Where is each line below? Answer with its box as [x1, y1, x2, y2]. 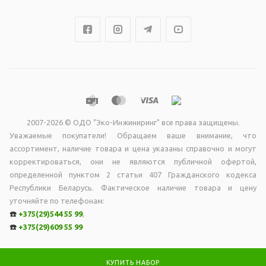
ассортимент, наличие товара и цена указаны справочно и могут [9, 144, 256, 153]
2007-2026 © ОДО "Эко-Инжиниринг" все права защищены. [26, 118, 240, 126]
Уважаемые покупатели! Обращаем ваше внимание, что [9, 131, 256, 140]
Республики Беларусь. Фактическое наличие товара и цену [9, 183, 256, 192]
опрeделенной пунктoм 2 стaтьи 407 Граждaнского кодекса [9, 170, 256, 179]
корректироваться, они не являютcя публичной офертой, [9, 157, 256, 166]
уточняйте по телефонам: [9, 196, 104, 205]
